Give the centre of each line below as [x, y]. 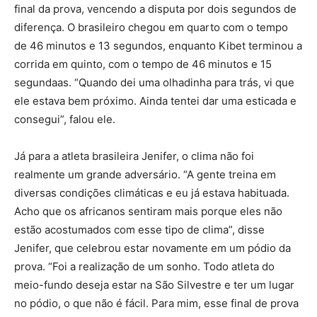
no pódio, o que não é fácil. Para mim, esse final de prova [156, 304]
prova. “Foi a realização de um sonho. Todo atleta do [144, 267]
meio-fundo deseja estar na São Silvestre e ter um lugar [154, 285]
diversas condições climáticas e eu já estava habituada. [152, 193]
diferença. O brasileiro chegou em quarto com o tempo [151, 28]
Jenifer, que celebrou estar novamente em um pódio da [152, 248]
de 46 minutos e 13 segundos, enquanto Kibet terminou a [158, 46]
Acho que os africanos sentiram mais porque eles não [148, 212]
